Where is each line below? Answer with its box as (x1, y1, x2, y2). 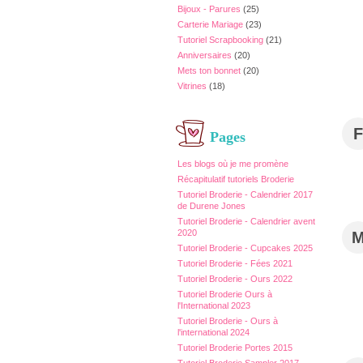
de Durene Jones (177, 201, 246, 211)
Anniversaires (177, 50, 232, 60)
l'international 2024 (177, 327, 250, 337)
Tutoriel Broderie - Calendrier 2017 (177, 190, 313, 199)
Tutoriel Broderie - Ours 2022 (177, 274, 293, 284)
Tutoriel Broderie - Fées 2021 (177, 258, 293, 268)
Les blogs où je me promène (177, 159, 288, 169)
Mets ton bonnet (177, 66, 241, 75)
